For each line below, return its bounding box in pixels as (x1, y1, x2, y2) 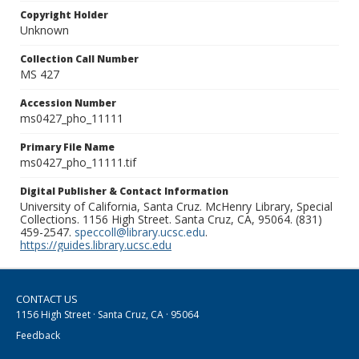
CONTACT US (16, 292, 78, 307)
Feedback (16, 329, 60, 343)
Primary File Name (20, 140, 115, 155)
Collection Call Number (20, 52, 139, 67)
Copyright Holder (20, 8, 108, 22)
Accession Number (20, 96, 116, 111)
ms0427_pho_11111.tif (20, 155, 136, 171)
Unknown (20, 22, 69, 38)
